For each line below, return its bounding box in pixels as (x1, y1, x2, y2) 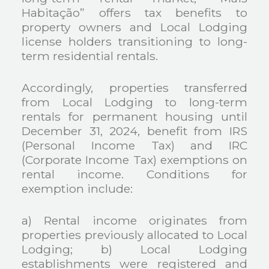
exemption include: (22, 181, 133, 196)
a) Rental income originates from (22, 213, 247, 228)
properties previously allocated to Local (22, 227, 247, 242)
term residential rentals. (22, 49, 159, 64)
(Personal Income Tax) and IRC (22, 138, 247, 153)
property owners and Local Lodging (22, 20, 247, 35)
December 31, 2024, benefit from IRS (22, 124, 247, 139)
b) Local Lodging (101, 241, 247, 256)
